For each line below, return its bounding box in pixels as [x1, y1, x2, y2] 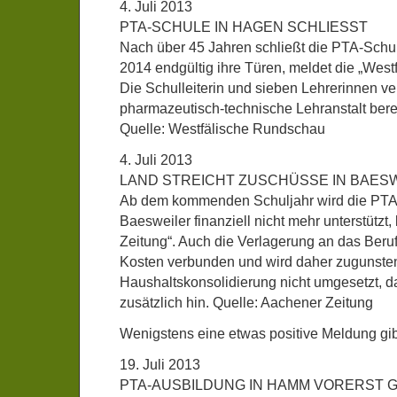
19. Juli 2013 [120, 357, 200, 372]
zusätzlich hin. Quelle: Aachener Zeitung [120, 295, 373, 310]
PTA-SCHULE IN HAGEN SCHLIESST [120, 19, 368, 35]
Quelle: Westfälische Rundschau [120, 121, 325, 136]
